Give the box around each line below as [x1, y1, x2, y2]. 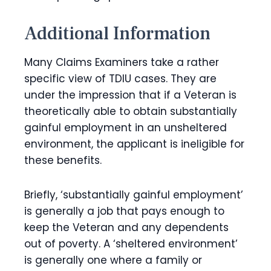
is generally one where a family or [24, 253, 202, 267]
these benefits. [24, 153, 102, 168]
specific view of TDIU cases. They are [24, 71, 217, 86]
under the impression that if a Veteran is [24, 88, 237, 102]
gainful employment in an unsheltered [24, 120, 227, 135]
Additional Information [24, 22, 211, 45]
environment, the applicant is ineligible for [24, 137, 244, 151]
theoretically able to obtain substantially [24, 104, 237, 119]
